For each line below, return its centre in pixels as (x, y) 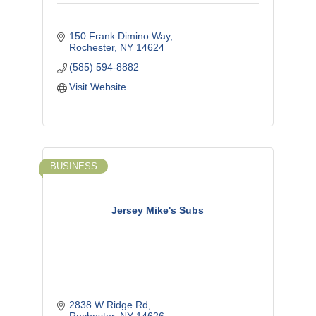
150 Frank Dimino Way (120, 36)
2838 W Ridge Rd (109, 305)
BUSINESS (73, 166)
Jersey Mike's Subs (158, 210)
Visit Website (98, 87)
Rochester (92, 48)
